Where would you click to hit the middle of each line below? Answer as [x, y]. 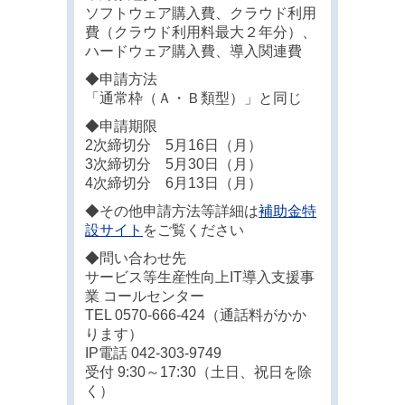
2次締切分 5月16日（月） [174, 145]
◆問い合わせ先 [136, 258]
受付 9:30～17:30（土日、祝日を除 [199, 372]
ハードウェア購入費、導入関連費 [194, 51]
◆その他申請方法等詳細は [172, 211]
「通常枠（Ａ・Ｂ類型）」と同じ [194, 98]
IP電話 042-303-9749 [154, 353]
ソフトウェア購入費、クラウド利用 [201, 13]
